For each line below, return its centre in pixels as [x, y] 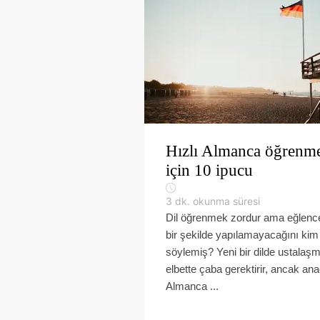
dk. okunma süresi [217, 201]
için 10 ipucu [209, 170]
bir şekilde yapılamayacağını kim [242, 235]
